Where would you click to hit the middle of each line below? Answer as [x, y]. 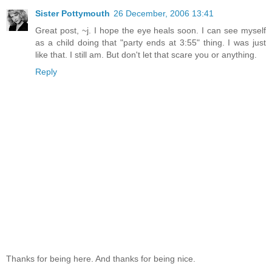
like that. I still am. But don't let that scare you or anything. [146, 55]
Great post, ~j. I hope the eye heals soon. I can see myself [151, 31]
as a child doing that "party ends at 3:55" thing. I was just [151, 43]
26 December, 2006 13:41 [164, 14]
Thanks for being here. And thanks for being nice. [101, 258]
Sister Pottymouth [73, 14]
